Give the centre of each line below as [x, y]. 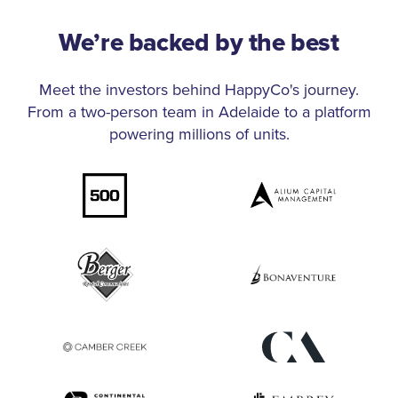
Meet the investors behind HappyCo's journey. [199, 89]
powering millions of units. [199, 133]
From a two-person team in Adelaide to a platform [199, 111]
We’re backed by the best [199, 43]
